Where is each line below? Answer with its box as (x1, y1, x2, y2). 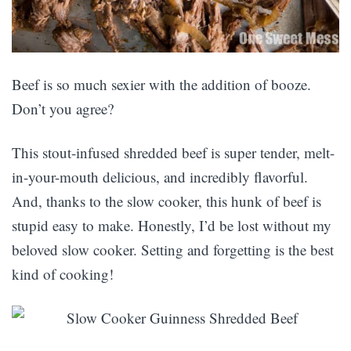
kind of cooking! (12, 264, 114, 284)
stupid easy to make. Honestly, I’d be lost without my (12, 215, 331, 235)
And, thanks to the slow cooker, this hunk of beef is (12, 191, 321, 211)
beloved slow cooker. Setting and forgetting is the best (12, 240, 334, 259)
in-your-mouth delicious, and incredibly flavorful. (12, 167, 308, 186)
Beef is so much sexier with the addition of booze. (12, 74, 311, 94)
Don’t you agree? (12, 99, 114, 118)
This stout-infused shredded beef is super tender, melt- (12, 143, 335, 162)
